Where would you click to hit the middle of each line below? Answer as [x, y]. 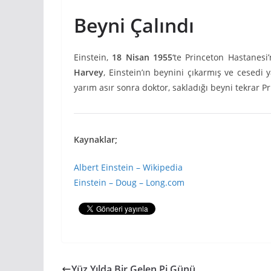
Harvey [89, 72]
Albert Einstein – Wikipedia [128, 167]
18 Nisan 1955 [142, 57]
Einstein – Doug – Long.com [129, 182]
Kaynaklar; [96, 139]
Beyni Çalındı [134, 25]
